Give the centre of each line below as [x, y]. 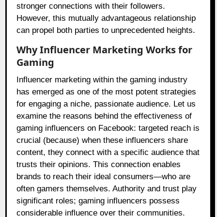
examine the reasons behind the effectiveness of [104, 116]
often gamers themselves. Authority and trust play [107, 189]
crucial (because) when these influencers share [102, 140]
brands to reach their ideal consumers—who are [104, 177]
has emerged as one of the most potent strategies [107, 92]
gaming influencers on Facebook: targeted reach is [108, 128]
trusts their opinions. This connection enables [99, 165]
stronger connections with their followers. [91, 6]
